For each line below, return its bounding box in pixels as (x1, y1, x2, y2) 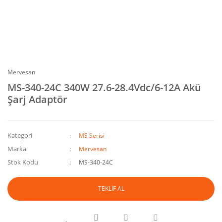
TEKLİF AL (98, 184, 124, 193)
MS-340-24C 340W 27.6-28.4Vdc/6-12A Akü (7, 81, 201, 94)
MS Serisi (79, 131, 105, 140)
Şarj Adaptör (7, 93, 67, 106)
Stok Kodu (7, 158, 38, 166)
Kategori (7, 131, 32, 140)
